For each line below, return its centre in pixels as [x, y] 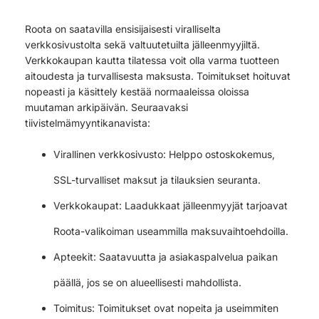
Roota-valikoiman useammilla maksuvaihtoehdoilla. [171, 231]
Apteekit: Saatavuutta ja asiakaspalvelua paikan [166, 256]
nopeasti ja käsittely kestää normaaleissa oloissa [137, 91]
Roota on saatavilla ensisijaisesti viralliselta [123, 28]
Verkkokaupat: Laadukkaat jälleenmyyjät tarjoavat [171, 205]
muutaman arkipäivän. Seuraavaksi [106, 107]
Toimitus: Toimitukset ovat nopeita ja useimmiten [166, 308]
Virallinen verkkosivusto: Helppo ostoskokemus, [164, 154]
